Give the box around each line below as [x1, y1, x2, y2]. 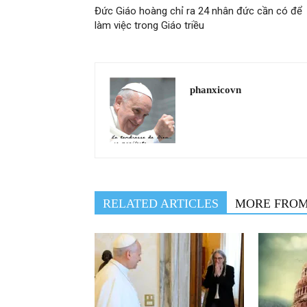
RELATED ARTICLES [103, 196, 219, 210]
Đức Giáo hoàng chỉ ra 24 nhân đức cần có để [95, 4, 302, 17]
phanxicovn [190, 84, 241, 95]
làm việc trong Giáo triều [95, 19, 204, 32]
